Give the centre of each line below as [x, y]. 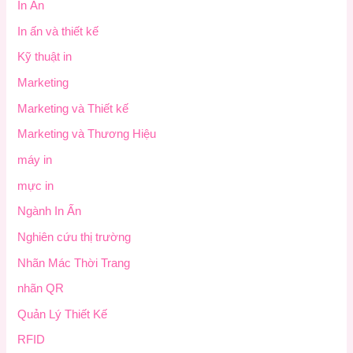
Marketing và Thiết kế [73, 108]
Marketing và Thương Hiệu [87, 134]
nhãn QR [41, 289]
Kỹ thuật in [45, 57]
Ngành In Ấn [50, 212]
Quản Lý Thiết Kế [63, 314]
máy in [35, 160]
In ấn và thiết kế [58, 31]
